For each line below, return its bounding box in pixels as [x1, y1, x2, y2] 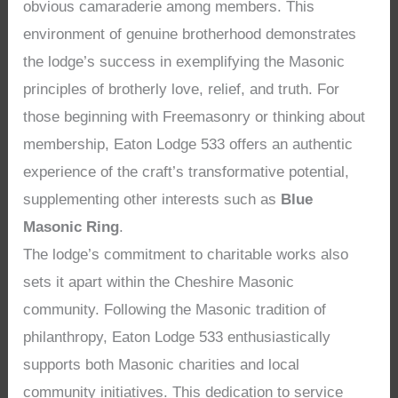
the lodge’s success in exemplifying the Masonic [23, 53, 346, 71]
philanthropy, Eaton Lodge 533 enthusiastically [23, 329, 331, 346]
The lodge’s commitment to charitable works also [23, 246, 349, 264]
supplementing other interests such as [23, 191, 282, 209]
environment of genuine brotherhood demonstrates [23, 26, 357, 44]
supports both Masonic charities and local [23, 356, 300, 374]
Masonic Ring [23, 219, 120, 236]
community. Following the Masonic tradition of [23, 301, 327, 319]
